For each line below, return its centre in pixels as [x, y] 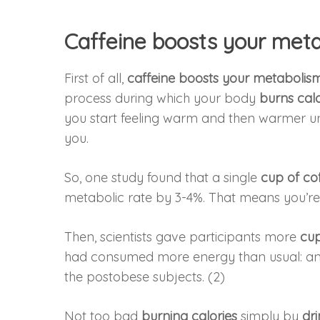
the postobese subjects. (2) [145, 276]
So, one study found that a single [163, 177]
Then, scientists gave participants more [182, 236]
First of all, [96, 78]
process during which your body [162, 98]
